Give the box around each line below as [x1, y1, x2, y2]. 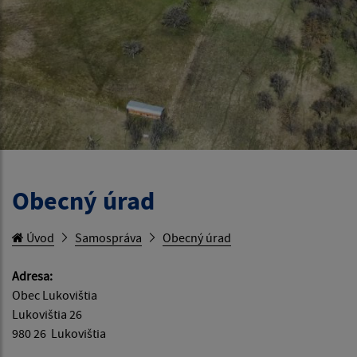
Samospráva [75, 229, 142, 246]
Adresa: [12, 268, 53, 284]
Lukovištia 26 [12, 306, 82, 323]
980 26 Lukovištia [12, 325, 106, 342]
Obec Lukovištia [12, 287, 97, 304]
